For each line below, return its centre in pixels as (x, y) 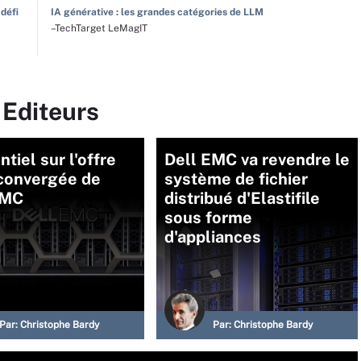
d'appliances (213, 237)
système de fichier (236, 179)
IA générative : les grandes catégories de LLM (157, 12)
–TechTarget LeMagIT (99, 28)
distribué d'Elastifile (242, 198)
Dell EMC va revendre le (257, 160)
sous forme (208, 218)
